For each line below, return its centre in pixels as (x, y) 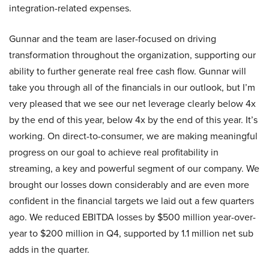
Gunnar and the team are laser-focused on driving (113, 39)
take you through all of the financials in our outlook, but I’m (132, 87)
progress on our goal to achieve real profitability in (114, 152)
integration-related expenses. (70, 8)
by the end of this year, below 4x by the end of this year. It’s (133, 120)
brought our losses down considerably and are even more (129, 185)
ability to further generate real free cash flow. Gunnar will (128, 71)
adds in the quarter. (49, 249)
